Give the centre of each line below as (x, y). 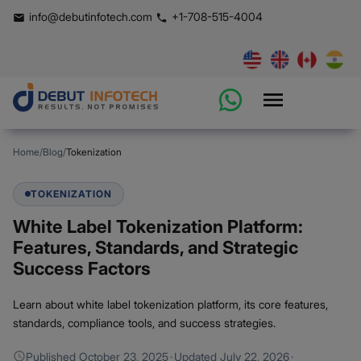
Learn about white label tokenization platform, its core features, (170, 304)
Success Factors (82, 268)
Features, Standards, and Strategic (156, 247)
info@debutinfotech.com (91, 16)
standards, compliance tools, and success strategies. (144, 322)
